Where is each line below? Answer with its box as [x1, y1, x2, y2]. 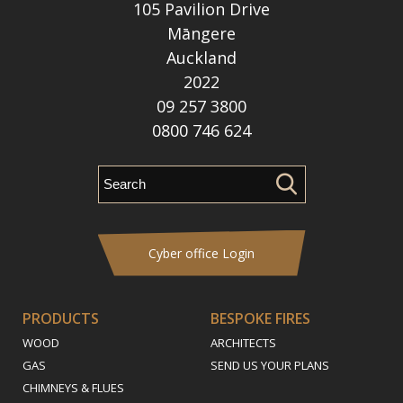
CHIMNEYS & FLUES [22, 379, 124, 396]
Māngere [167, 22, 236, 44]
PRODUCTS [22, 308, 99, 328]
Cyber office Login [148, 244, 255, 262]
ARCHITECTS [210, 334, 276, 351]
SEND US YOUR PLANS [210, 356, 329, 373]
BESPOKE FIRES [210, 308, 310, 328]
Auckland [166, 46, 237, 68]
